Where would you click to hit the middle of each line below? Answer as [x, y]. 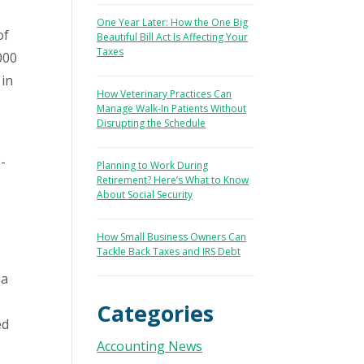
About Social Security [145, 195]
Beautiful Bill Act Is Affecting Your [173, 37]
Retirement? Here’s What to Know [173, 180]
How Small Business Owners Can [172, 237]
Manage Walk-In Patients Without [172, 108]
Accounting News [150, 346]
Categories [156, 313]
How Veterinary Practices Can [165, 94]
